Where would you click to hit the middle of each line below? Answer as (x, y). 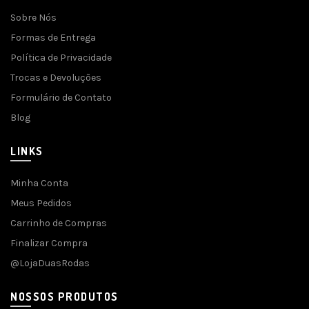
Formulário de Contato (61, 98)
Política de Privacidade (61, 58)
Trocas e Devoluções (56, 78)
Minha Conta (39, 183)
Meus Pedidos (41, 203)
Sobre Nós (33, 18)
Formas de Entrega (53, 38)
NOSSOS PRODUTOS (64, 297)
